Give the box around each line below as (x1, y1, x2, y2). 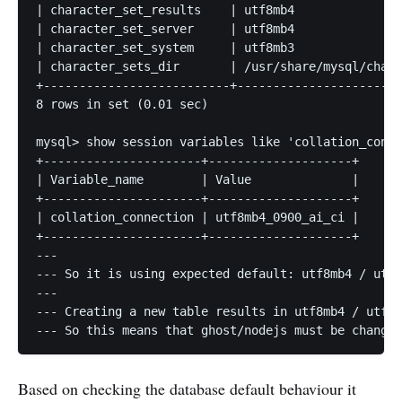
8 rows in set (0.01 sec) (36, 97, 208, 112)
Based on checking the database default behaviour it (18, 378, 356, 400)
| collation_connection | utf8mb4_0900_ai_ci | (36, 210, 359, 225)
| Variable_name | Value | (36, 172, 359, 188)
